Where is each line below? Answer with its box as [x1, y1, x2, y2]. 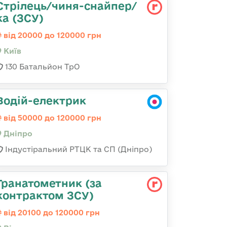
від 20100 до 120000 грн [2, 208, 100, 217]
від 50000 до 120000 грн [2, 113, 101, 122]
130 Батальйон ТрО [3, 62, 80, 71]
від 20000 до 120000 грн [2, 31, 101, 40]
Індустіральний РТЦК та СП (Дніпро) [3, 145, 152, 154]
